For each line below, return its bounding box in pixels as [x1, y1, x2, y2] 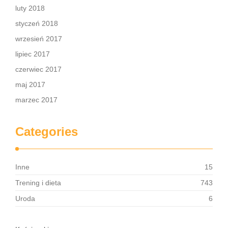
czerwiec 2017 [15, 65, 62, 73]
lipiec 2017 [15, 50, 50, 58]
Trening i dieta [15, 179, 61, 187]
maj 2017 [15, 80, 45, 89]
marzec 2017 [15, 96, 58, 104]
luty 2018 [15, 4, 45, 12]
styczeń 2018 [15, 19, 58, 27]
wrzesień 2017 [15, 35, 62, 43]
